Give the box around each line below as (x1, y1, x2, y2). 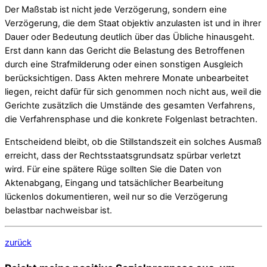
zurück (5, 237, 32, 248)
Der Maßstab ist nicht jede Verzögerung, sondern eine (5, 4, 227, 15)
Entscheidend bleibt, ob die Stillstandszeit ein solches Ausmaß (5, 136, 262, 147)
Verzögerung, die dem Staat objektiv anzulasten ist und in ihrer (5, 18, 261, 29)
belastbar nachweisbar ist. (5, 204, 112, 216)
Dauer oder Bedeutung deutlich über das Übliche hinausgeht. (5, 32, 254, 43)
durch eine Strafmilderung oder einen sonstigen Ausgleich (5, 59, 243, 70)
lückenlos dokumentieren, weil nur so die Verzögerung (5, 191, 228, 202)
